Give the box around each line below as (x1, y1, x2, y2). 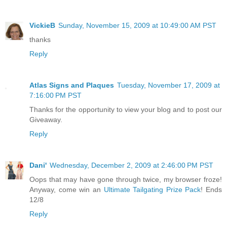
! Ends (201, 185, 222, 194)
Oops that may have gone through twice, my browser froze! (29, 175, 222, 183)
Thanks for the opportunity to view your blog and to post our (29, 105, 222, 113)
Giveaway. (29, 115, 62, 124)
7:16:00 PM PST (29, 91, 82, 99)
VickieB (29, 21, 55, 29)
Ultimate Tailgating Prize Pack (103, 185, 201, 194)
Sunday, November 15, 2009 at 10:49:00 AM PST (58, 21, 216, 29)
